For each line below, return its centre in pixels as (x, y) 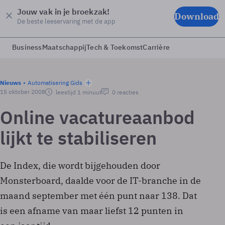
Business (27, 47)
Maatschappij (64, 47)
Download (197, 16)
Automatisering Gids (55, 83)
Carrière (156, 47)
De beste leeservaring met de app (66, 21)
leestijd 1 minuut (78, 92)
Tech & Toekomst (115, 47)
